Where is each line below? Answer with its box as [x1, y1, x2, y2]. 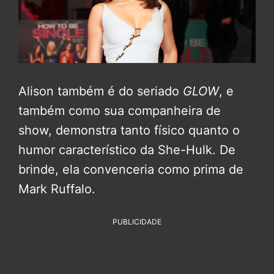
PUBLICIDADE [113, 217, 161, 226]
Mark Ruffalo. [18, 181, 95, 196]
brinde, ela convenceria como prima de [18, 161, 243, 177]
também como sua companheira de [18, 103, 221, 118]
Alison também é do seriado [18, 83, 183, 98]
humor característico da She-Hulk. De [18, 142, 235, 157]
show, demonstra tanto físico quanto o [18, 122, 240, 138]
